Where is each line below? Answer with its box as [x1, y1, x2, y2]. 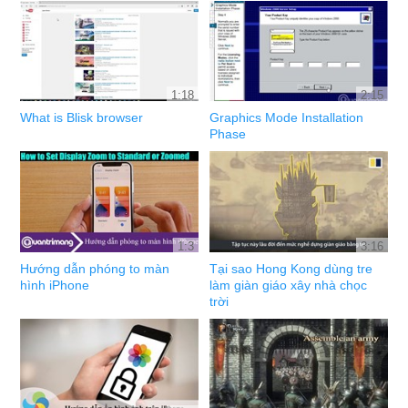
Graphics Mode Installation [209, 110, 364, 126]
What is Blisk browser [20, 110, 144, 126]
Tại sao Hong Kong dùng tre [209, 260, 373, 276]
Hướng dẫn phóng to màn [20, 260, 170, 276]
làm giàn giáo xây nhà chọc [209, 277, 368, 292]
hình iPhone [20, 277, 90, 292]
